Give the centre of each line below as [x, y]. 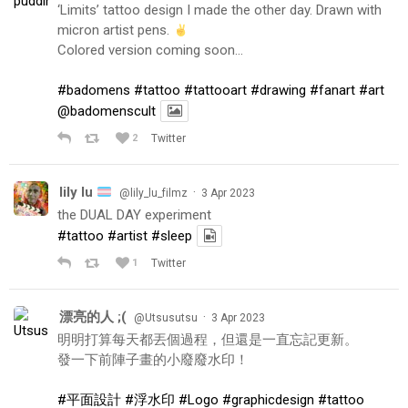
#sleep [172, 236]
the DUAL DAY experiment [134, 215]
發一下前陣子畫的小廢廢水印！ [153, 360]
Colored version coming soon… [150, 51]
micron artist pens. [115, 31]
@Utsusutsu [166, 318]
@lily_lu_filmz [154, 194]
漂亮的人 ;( [93, 317]
